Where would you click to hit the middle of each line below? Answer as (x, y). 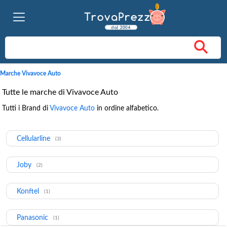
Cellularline (33, 139)
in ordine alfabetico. (127, 108)
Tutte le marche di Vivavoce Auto (60, 92)
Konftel (28, 191)
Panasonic (32, 218)
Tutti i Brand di (26, 108)
